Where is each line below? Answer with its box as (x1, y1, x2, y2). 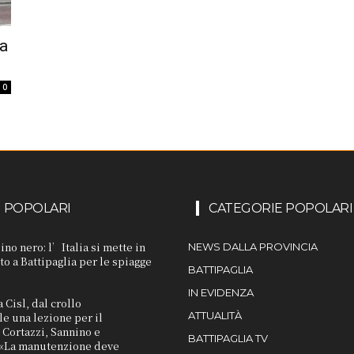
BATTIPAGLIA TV (188, 332, 268, 345)
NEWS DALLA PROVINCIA (188, 240, 318, 253)
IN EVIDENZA (188, 286, 254, 299)
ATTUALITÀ (188, 309, 242, 322)
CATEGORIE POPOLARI (209, 201, 352, 216)
